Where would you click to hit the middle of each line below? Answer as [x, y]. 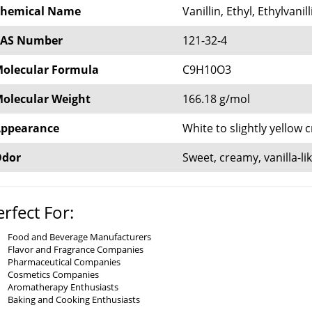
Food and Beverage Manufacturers [80, 237]
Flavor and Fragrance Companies [76, 249]
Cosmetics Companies [54, 274]
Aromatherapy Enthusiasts [63, 287]
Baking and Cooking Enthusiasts [74, 299]
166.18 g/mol [217, 99]
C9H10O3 [207, 70]
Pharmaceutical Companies [64, 262]
